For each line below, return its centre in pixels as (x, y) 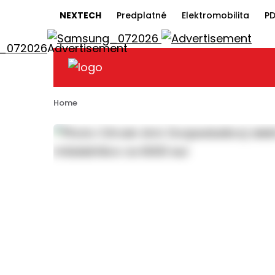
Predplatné (141, 15)
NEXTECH (80, 15)
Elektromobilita (215, 15)
